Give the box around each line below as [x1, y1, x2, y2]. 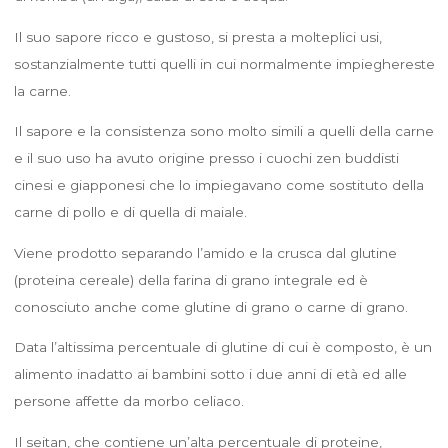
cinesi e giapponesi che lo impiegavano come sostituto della [13, 176, 424, 193]
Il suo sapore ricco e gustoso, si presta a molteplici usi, [13, 28, 382, 45]
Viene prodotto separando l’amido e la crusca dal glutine [13, 244, 397, 261]
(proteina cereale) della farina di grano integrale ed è [13, 271, 368, 288]
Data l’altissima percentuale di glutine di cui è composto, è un [13, 338, 432, 355]
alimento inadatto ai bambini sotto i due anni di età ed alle [13, 365, 407, 382]
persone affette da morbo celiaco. [13, 392, 244, 409]
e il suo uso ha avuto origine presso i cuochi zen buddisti [13, 149, 399, 166]
